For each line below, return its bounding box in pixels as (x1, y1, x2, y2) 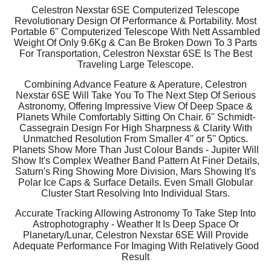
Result (122, 252, 149, 263)
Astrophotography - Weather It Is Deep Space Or (32, 219, 239, 230)
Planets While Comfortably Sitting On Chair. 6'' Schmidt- (16, 112, 255, 123)
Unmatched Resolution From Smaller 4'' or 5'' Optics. (23, 134, 248, 145)
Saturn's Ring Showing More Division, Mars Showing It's (15, 166, 256, 177)
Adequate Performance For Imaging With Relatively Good (12, 241, 259, 252)
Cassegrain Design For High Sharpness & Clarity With (19, 123, 252, 134)
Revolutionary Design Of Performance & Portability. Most (15, 16, 256, 27)
